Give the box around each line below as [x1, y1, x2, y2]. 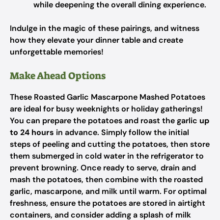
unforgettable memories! [10, 47, 104, 57]
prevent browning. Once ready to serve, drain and [10, 163, 196, 173]
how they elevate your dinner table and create [10, 35, 183, 45]
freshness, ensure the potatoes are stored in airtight [10, 198, 205, 208]
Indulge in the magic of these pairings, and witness [10, 23, 199, 33]
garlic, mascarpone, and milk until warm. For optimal [10, 186, 207, 196]
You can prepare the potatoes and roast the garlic [10, 115, 199, 126]
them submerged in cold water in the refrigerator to [10, 151, 204, 161]
